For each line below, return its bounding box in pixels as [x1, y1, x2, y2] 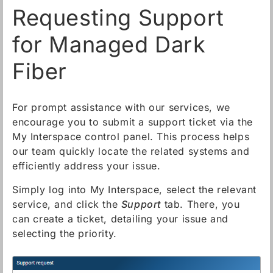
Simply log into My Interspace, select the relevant [12, 183, 257, 196]
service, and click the [12, 198, 121, 210]
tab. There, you [161, 198, 240, 210]
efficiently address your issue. [12, 160, 161, 172]
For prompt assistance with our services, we [12, 101, 230, 113]
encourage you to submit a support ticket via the [12, 116, 253, 128]
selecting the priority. [12, 227, 117, 239]
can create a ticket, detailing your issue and [12, 213, 229, 225]
